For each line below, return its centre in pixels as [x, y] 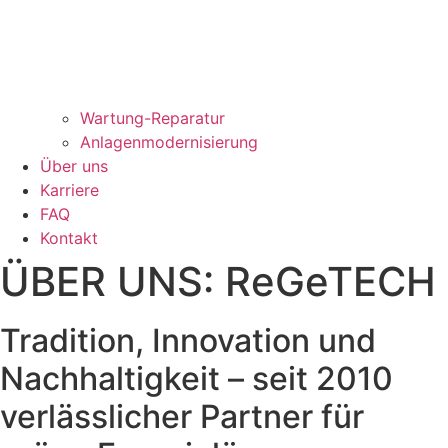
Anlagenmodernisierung [169, 141]
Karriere [69, 189]
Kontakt [69, 237]
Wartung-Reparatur [152, 117]
